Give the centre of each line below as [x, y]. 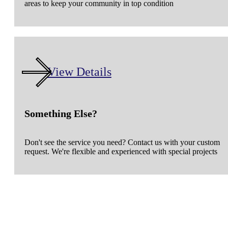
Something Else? [61, 113]
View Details [79, 72]
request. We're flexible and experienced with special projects [121, 151]
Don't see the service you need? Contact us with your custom [122, 142]
